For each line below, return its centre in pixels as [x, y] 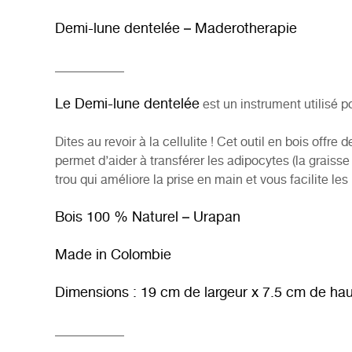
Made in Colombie [113, 256]
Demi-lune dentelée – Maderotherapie [176, 29]
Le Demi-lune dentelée [127, 105]
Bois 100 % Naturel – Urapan [148, 218]
